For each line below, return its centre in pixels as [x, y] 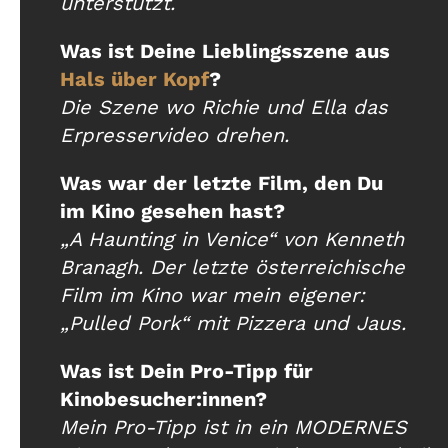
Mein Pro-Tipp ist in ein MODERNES [233, 427]
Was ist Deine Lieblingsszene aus [225, 51]
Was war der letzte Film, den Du [221, 183]
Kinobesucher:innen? [166, 399]
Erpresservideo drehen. [174, 135]
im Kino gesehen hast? [172, 211]
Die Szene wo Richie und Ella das [224, 107]
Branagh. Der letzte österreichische [232, 267]
